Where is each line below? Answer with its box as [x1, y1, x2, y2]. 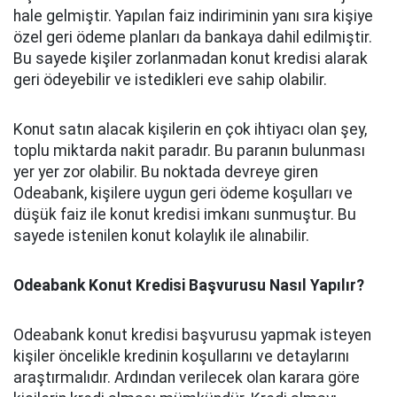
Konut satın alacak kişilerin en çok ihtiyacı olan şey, [13, 121, 367, 138]
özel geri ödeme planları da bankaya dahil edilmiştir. [13, 28, 372, 46]
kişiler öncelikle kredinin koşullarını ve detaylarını [13, 347, 349, 365]
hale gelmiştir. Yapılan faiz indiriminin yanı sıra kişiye [13, 7, 373, 25]
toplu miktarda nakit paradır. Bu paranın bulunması [13, 142, 365, 160]
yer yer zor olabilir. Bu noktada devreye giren [13, 163, 318, 181]
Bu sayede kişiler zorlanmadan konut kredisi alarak [13, 50, 368, 67]
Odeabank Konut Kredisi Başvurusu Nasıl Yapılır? [13, 276, 364, 294]
